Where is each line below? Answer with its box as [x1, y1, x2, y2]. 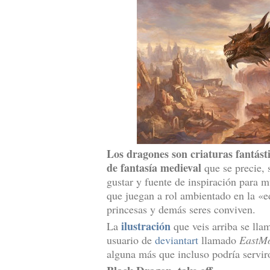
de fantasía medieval [107, 160, 201, 175]
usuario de [107, 233, 155, 247]
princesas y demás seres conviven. [107, 202, 256, 216]
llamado [198, 233, 239, 247]
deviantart [155, 233, 198, 247]
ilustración [121, 218, 171, 234]
